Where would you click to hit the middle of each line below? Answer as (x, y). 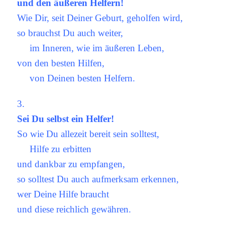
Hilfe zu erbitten (54, 149)
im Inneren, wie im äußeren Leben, (91, 48)
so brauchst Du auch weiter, (70, 33)
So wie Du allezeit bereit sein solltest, (88, 134)
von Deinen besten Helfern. (76, 78)
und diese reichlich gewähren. (74, 209)
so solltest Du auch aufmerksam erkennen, (98, 179)
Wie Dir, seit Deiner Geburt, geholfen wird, (100, 18)
